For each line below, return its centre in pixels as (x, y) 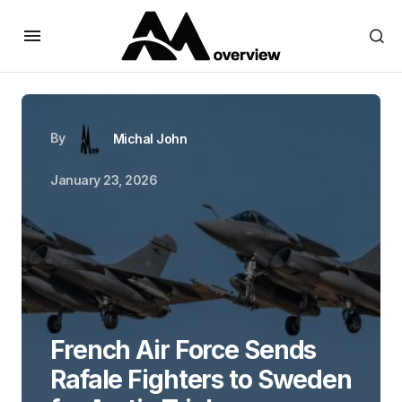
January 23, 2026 (104, 180)
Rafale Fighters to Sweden (201, 380)
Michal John (150, 139)
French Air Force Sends (184, 350)
